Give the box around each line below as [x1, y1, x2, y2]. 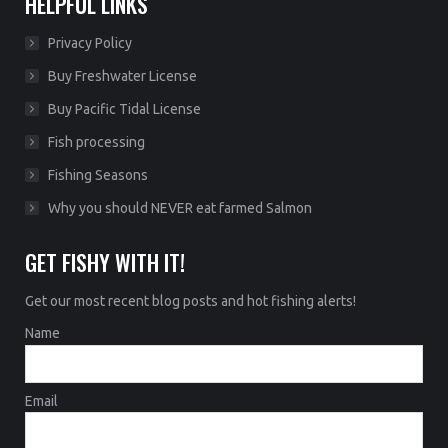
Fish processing [48, 134, 145, 150]
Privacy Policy [48, 35, 132, 51]
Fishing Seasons [48, 167, 148, 183]
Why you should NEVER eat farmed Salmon [48, 200, 312, 216]
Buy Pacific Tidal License [48, 101, 201, 117]
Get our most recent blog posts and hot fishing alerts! [25, 293, 356, 309]
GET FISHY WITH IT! [25, 246, 185, 278]
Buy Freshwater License [48, 68, 197, 84]
